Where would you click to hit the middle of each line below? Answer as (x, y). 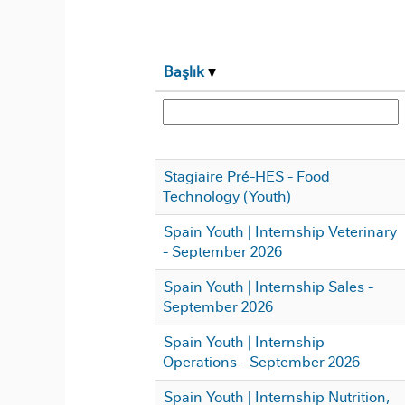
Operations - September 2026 (261, 362)
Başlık (186, 72)
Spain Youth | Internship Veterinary (280, 232)
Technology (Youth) (227, 197)
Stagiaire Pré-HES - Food (247, 177)
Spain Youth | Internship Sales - (268, 287)
